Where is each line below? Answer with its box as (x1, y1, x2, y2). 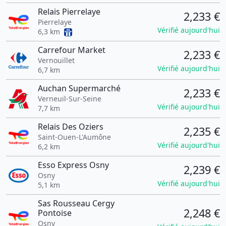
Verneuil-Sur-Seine (37, 94, 101, 103)
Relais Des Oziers (37, 121, 103, 132)
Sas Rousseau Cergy (37, 198, 115, 209)
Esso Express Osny (37, 159, 109, 171)
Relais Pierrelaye (37, 6, 100, 17)
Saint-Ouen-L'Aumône (37, 132, 111, 142)
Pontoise (37, 207, 72, 218)
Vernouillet (37, 55, 75, 65)
